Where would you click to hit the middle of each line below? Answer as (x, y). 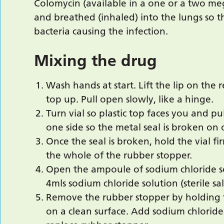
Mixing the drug (96, 60)
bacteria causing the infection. (101, 31)
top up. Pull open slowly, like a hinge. (130, 99)
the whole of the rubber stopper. (119, 155)
